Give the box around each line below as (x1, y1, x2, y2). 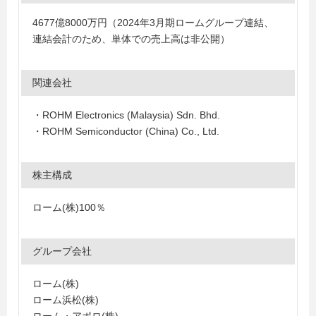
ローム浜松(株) (32, 294, 99, 305)
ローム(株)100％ (32, 202, 106, 213)
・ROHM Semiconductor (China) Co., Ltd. (32, 126, 229, 137)
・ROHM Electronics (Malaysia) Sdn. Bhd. (32, 109, 220, 121)
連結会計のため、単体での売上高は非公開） (32, 33, 230, 44)
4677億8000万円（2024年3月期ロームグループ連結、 (32, 17, 274, 28)
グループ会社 (32, 245, 92, 257)
